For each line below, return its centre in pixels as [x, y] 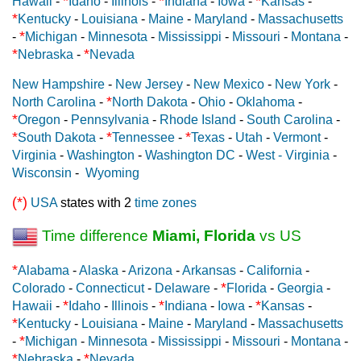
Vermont [297, 137]
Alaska [99, 270]
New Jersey [149, 84]
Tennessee [143, 137]
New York [303, 84]
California [274, 270]
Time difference [95, 235]
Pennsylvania [110, 119]
